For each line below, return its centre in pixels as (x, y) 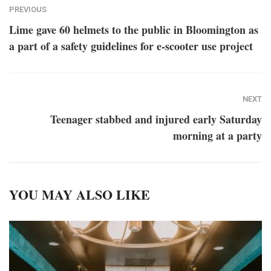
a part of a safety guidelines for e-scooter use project (131, 46)
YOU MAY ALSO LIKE (80, 194)
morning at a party (217, 135)
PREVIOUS (28, 9)
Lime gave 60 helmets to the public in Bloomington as (134, 29)
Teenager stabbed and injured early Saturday (156, 119)
